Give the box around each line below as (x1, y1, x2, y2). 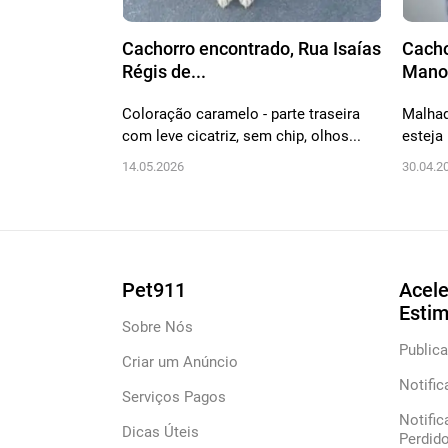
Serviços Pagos (122, 388, 226, 407)
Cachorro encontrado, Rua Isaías (122, 38, 381, 60)
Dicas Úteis (122, 423, 199, 442)
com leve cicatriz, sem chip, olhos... (122, 127, 361, 146)
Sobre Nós (122, 318, 193, 337)
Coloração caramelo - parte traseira (122, 105, 360, 124)
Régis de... (122, 61, 206, 83)
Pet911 (122, 278, 186, 303)
